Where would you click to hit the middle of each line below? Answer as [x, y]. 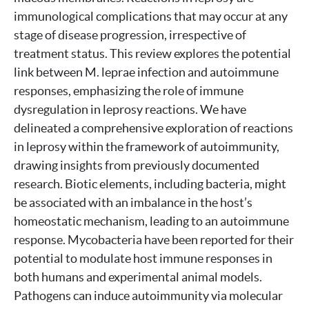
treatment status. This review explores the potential [152, 53]
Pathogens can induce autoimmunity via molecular [148, 296]
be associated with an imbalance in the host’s [133, 202]
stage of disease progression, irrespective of [130, 35]
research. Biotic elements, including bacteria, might [150, 184]
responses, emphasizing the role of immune [129, 91]
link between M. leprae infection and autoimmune [146, 72]
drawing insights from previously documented [137, 165]
